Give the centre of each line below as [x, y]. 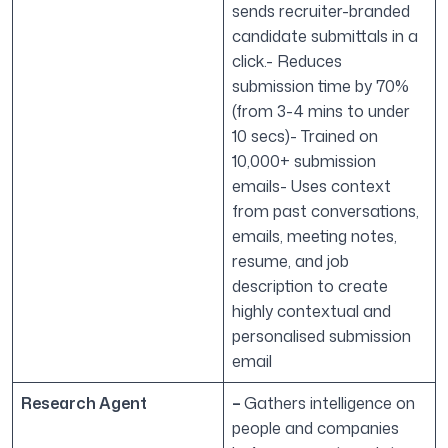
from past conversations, [325, 211]
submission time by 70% [320, 86]
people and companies [315, 428]
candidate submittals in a [325, 36]
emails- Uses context [311, 186]
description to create [310, 286]
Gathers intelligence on [329, 403]
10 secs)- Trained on [305, 136]
